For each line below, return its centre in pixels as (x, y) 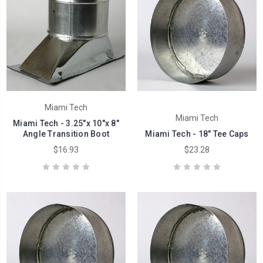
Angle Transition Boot (66, 134)
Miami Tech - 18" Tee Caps (197, 134)
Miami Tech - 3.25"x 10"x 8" (66, 124)
